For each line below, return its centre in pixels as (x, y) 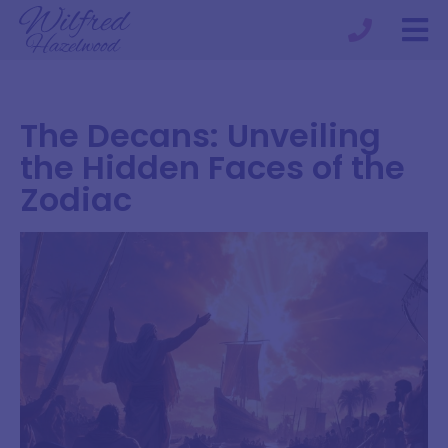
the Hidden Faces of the (212, 167)
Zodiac (76, 199)
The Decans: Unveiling (200, 135)
